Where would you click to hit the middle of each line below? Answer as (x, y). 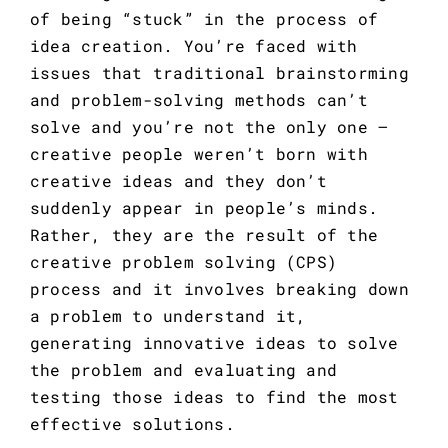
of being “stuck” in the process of (204, 19)
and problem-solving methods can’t (198, 100)
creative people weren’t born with (198, 154)
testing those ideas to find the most (214, 397)
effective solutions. (132, 424)
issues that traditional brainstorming (219, 73)
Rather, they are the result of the (204, 235)
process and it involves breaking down (219, 289)
